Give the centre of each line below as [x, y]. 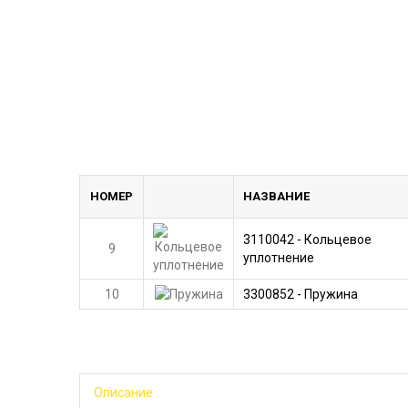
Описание [123, 393]
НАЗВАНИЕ [276, 196]
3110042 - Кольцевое [307, 240]
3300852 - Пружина [301, 294]
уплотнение [279, 258]
